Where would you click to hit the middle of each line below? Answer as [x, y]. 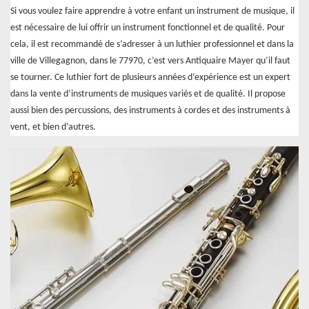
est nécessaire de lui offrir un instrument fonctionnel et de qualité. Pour [148, 28]
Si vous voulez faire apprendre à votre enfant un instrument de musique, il [152, 12]
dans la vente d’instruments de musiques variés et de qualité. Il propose [148, 94]
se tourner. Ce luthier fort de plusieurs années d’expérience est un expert [150, 78]
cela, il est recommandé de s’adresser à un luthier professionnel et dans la [152, 45]
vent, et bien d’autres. [53, 128]
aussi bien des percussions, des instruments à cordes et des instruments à [150, 111]
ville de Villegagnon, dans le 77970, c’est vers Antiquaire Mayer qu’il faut [150, 61]
